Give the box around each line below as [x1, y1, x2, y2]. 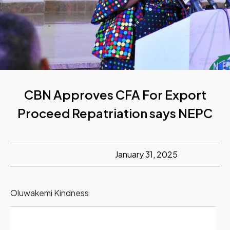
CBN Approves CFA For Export [24, 86, 206, 102]
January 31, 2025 [115, 148, 178, 160]
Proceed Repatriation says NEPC [17, 105, 213, 121]
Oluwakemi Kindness [10, 187, 89, 198]
